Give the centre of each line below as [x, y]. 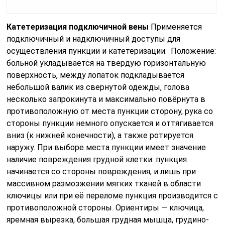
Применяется [176, 27]
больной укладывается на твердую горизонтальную [106, 63]
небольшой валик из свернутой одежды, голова [98, 87]
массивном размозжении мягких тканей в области [104, 183]
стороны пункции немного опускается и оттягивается [110, 123]
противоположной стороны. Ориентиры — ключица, [105, 207]
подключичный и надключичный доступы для [94, 39]
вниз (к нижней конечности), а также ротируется [100, 135]
